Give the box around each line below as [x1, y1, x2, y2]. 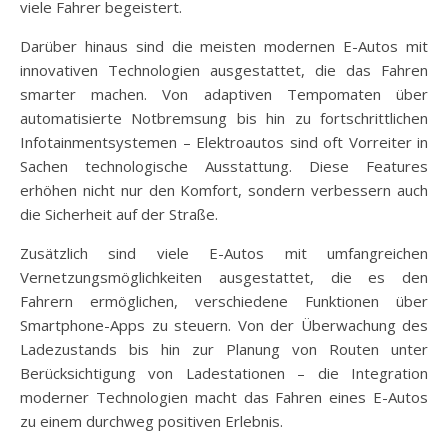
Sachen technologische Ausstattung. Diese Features [20, 156, 428, 177]
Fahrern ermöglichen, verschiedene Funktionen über [20, 291, 428, 312]
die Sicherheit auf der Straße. [20, 204, 218, 225]
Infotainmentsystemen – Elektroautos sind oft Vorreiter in [20, 132, 428, 153]
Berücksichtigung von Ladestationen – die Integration [20, 363, 428, 384]
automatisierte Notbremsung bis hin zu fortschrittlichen [20, 108, 428, 129]
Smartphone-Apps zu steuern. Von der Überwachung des [20, 315, 428, 336]
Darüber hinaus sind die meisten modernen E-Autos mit [20, 36, 428, 57]
